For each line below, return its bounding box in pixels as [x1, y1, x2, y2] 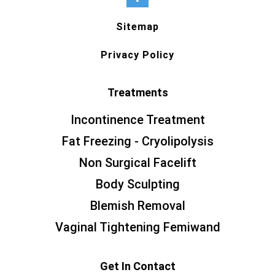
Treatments [107, 86, 168, 99]
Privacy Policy [101, 49, 174, 61]
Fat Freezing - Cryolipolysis [61, 134, 214, 149]
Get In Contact [99, 260, 176, 273]
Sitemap [116, 21, 159, 33]
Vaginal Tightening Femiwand [55, 220, 220, 235]
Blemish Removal [90, 198, 185, 214]
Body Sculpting [95, 177, 180, 192]
